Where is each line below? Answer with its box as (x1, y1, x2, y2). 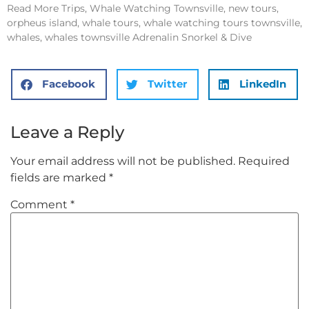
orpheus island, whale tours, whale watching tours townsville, (7, 17, 302, 30)
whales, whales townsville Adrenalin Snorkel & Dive (7, 31, 252, 44)
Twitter (148, 77, 187, 91)
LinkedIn (239, 77, 286, 91)
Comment (10, 197, 70, 211)
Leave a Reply (10, 121, 124, 142)
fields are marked (10, 170, 109, 184)
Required (238, 154, 290, 168)
